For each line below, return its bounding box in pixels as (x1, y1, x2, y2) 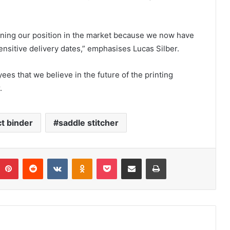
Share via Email (141, 154, 158, 163)
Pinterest (18, 154, 47, 163)
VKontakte (67, 154, 100, 163)
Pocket (117, 154, 139, 163)
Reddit (43, 154, 63, 163)
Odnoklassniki (92, 154, 136, 163)
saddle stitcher (59, 118, 119, 128)
